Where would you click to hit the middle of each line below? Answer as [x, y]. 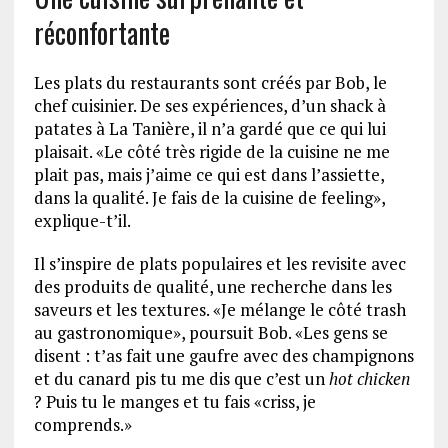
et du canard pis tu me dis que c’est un [181, 378]
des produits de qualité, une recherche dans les [212, 286]
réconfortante [101, 32]
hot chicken [369, 378]
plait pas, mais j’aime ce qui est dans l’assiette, [208, 174]
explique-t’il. [83, 220]
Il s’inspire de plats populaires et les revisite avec [219, 263]
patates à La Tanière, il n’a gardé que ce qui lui [209, 128]
